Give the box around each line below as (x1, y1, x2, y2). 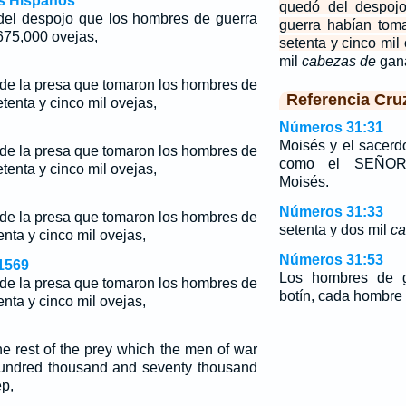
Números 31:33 (278, 204, 383, 219)
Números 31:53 (278, 252, 383, 267)
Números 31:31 (278, 120, 383, 135)
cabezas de (301, 53, 376, 69)
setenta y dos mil (278, 222, 391, 237)
